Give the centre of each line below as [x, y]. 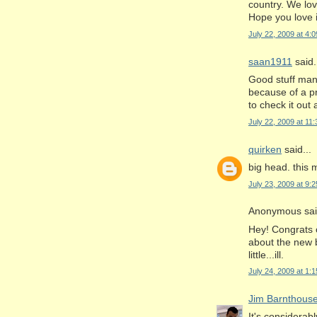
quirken [265, 149]
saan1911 [270, 62]
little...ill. [266, 254]
